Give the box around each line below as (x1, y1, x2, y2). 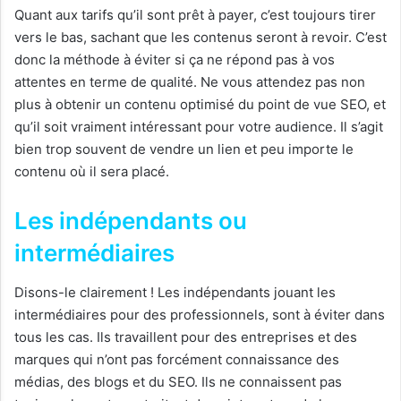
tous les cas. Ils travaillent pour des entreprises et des (14, 328, 357, 346)
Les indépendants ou (14, 207, 247, 235)
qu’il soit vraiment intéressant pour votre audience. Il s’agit (14, 118, 383, 136)
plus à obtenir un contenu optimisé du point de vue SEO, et (14, 96, 386, 114)
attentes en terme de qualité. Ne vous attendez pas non (14, 73, 365, 91)
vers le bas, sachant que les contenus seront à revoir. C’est (14, 29, 387, 47)
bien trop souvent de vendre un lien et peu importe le (14, 141, 354, 158)
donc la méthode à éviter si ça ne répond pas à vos (14, 51, 335, 69)
